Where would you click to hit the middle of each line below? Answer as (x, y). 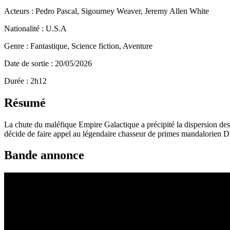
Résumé (25, 102)
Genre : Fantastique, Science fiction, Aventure (78, 46)
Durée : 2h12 (25, 81)
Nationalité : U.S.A (35, 28)
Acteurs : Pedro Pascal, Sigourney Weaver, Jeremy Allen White (107, 11)
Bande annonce (44, 155)
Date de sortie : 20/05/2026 (48, 63)
